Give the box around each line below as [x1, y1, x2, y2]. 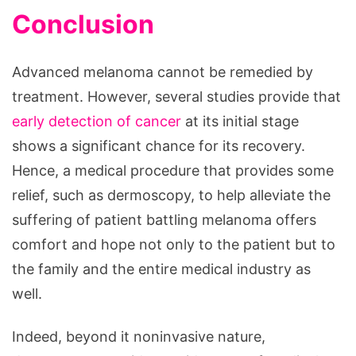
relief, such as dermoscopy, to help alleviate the [12, 186, 331, 203]
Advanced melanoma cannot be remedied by [12, 63, 313, 80]
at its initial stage [181, 112, 299, 130]
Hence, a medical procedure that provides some [12, 161, 334, 179]
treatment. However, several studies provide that [12, 87, 341, 105]
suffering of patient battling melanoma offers [12, 211, 316, 228]
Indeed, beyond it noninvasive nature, [12, 328, 265, 346]
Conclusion [12, 8, 154, 40]
